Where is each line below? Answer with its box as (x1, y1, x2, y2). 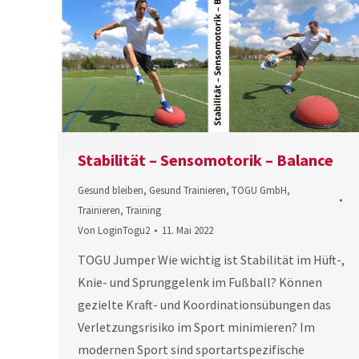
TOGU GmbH (232, 184, 287, 198)
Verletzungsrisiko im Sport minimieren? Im (78, 319, 315, 336)
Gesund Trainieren (149, 184, 226, 198)
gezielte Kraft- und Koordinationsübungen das (78, 296, 331, 313)
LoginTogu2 (98, 224, 150, 238)
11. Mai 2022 (162, 224, 213, 238)
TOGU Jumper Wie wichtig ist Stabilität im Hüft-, (78, 252, 345, 268)
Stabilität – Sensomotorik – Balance (78, 150, 333, 171)
